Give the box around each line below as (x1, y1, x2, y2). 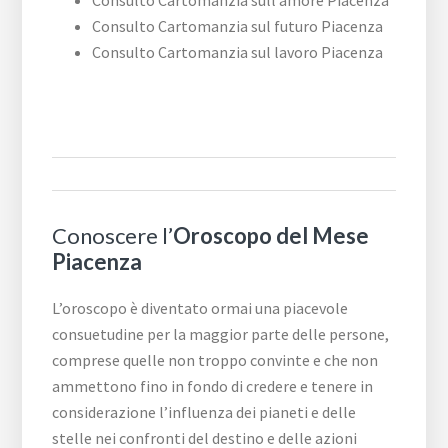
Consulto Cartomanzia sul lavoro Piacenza (92, 42, 384, 63)
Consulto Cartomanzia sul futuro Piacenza (92, 16, 384, 37)
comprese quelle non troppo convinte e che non (52, 350, 379, 371)
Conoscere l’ (52, 222, 174, 250)
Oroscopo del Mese (173, 222, 370, 250)
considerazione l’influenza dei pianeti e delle (52, 402, 357, 423)
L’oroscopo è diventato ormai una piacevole (52, 298, 349, 319)
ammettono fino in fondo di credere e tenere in (52, 376, 374, 397)
